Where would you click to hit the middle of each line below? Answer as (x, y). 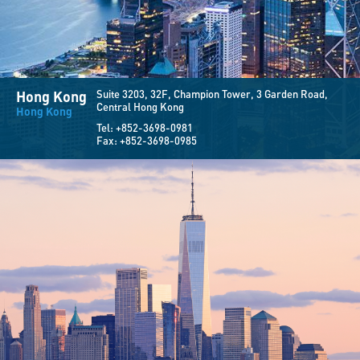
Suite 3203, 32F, (135, 94)
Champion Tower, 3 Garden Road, (251, 94)
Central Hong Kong (140, 107)
